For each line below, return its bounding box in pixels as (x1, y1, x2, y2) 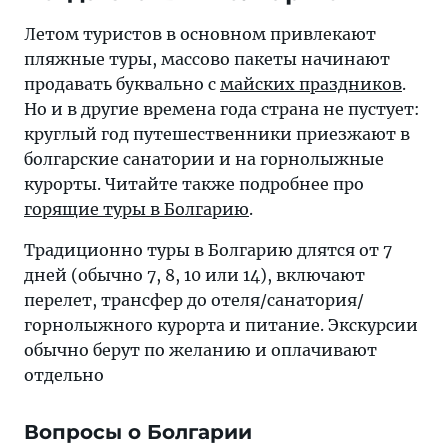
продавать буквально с (24, 74, 220, 94)
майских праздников (220, 74, 402, 94)
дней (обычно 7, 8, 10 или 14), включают (24, 265, 365, 285)
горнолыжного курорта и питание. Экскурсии (24, 315, 418, 335)
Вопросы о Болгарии (24, 420, 252, 444)
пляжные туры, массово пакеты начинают (24, 49, 390, 69)
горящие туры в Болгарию (24, 199, 249, 219)
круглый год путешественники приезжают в (24, 124, 410, 144)
